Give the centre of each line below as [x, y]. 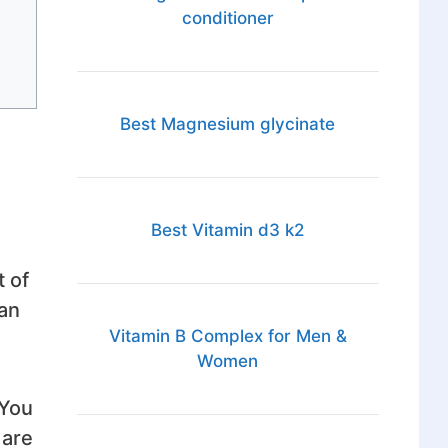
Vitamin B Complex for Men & [227, 336]
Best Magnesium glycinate [228, 124]
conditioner [227, 18]
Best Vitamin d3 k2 [228, 230]
